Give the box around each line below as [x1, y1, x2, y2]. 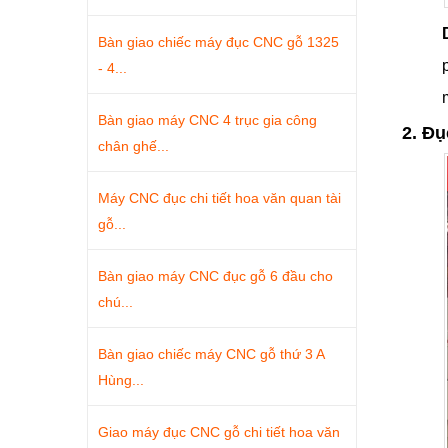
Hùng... [98, 372, 144, 388]
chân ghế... [98, 138, 169, 154]
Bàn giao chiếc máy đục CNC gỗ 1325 [98, 34, 339, 50]
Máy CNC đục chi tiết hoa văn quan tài [98, 190, 341, 206]
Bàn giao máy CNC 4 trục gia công [98, 112, 317, 128]
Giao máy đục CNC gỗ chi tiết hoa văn [98, 424, 340, 440]
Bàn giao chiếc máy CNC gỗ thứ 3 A [98, 346, 324, 362]
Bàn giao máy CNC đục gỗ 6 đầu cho [98, 268, 333, 284]
